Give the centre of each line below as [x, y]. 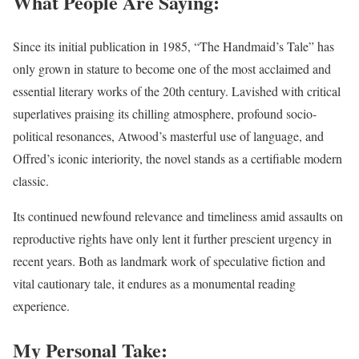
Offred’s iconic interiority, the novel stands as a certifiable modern [177, 158]
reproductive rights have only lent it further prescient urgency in [172, 238]
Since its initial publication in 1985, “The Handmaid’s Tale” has [173, 46]
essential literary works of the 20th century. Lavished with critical [177, 91]
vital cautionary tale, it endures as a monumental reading [154, 283]
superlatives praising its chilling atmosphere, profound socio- [165, 113]
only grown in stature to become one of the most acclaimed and [172, 68]
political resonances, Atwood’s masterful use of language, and [168, 135]
